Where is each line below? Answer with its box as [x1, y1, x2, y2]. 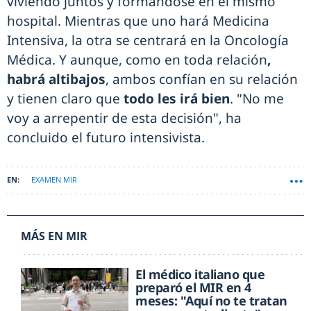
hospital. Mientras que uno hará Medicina [7, 12, 269, 31]
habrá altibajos [7, 70, 106, 89]
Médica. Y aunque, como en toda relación [7, 51, 267, 69]
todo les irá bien [120, 90, 230, 108]
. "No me [230, 90, 284, 108]
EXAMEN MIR [31, 174, 77, 185]
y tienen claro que [7, 90, 120, 108]
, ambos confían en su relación [106, 70, 298, 89]
